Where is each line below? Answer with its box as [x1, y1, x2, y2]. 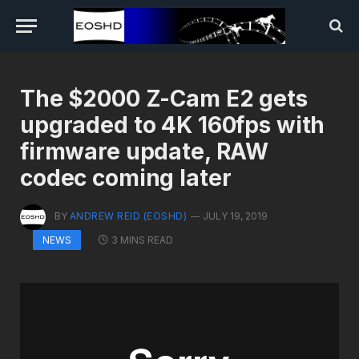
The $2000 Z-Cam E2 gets [20, 85, 308, 112]
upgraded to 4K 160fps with [20, 111, 325, 139]
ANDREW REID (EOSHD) [70, 210, 188, 223]
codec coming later [20, 164, 232, 192]
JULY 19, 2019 [203, 210, 268, 223]
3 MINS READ [111, 233, 173, 246]
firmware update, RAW [20, 138, 269, 165]
